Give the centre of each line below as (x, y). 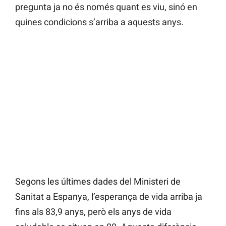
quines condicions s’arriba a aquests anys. (99, 22)
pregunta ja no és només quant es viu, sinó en (106, 7)
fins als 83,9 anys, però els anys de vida (93, 212)
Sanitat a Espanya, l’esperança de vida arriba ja (109, 197)
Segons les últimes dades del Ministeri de (98, 182)
